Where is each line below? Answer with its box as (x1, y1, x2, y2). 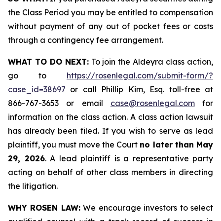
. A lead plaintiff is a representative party (44, 153, 213, 163)
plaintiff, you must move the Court (8, 140, 140, 149)
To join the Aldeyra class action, (88, 57, 214, 67)
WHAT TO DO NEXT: (8, 57, 89, 67)
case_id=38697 (8, 84, 66, 94)
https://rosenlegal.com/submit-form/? (67, 71, 213, 80)
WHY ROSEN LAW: (8, 203, 80, 213)
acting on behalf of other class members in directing (8, 167, 213, 177)
